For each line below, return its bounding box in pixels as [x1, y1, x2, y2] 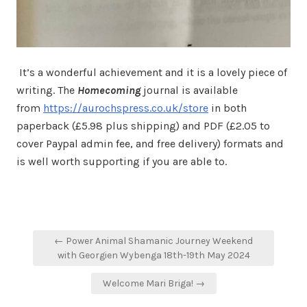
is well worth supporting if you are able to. [16, 155, 227, 168]
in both [208, 101, 247, 114]
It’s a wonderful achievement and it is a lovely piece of [16, 66, 287, 79]
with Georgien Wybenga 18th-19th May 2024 [57, 249, 250, 261]
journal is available [140, 84, 238, 97]
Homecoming [77, 84, 140, 97]
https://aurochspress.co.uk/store [43, 101, 208, 114]
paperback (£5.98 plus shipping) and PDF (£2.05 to [16, 119, 270, 132]
